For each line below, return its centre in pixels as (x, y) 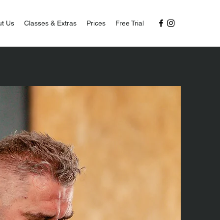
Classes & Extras (50, 23)
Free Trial (130, 23)
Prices (96, 23)
